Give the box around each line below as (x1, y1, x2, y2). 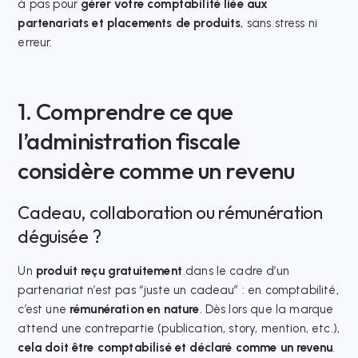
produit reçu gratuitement (35, 264, 182, 279)
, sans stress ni (241, 16, 318, 30)
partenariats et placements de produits (18, 16, 241, 30)
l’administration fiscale (18, 126, 241, 155)
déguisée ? (18, 225, 101, 249)
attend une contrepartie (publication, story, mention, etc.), (18, 321, 340, 336)
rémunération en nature (70, 302, 200, 317)
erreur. (18, 35, 53, 50)
